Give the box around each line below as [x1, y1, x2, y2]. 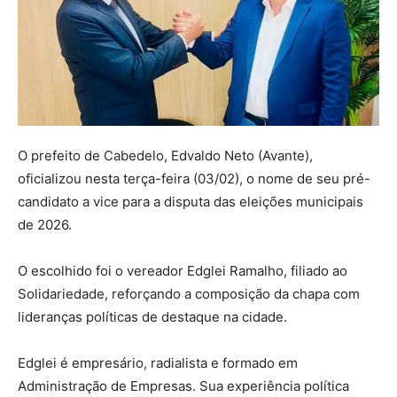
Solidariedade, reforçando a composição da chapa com [18, 285, 360, 302]
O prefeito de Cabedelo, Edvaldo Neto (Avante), [18, 147, 313, 164]
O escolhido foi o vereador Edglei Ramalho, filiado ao [18, 262, 347, 279]
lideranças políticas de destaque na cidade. [18, 308, 287, 325]
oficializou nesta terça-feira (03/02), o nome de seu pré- [18, 170, 370, 187]
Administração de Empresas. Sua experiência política [18, 378, 349, 394]
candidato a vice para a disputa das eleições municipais [18, 193, 363, 210]
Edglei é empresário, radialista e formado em [18, 354, 298, 371]
